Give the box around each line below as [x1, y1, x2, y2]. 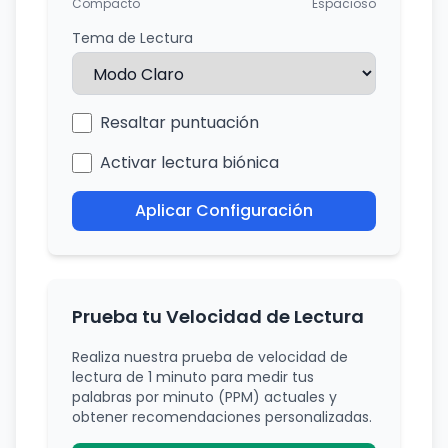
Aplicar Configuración [135, 199, 313, 222]
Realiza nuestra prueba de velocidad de [72, 347, 348, 367]
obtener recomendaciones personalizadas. [72, 407, 372, 427]
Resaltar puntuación [100, 111, 259, 134]
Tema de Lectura [72, 28, 193, 48]
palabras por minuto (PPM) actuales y [72, 387, 337, 407]
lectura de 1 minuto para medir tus [72, 367, 314, 387]
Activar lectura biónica [100, 151, 279, 174]
